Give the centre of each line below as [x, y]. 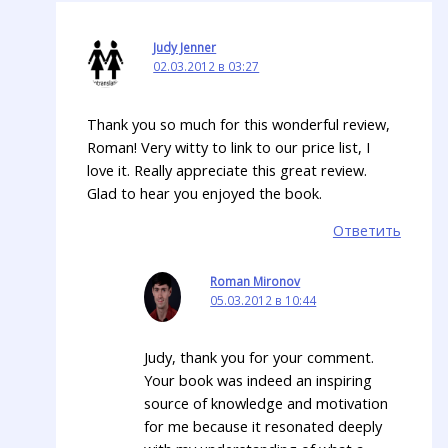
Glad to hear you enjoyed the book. [205, 192]
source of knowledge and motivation [266, 402]
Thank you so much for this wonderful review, [239, 123]
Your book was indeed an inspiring [258, 379]
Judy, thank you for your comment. [259, 356]
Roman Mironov [255, 280]
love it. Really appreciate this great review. [227, 169]
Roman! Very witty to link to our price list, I [229, 146]
